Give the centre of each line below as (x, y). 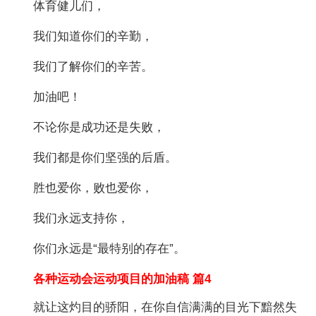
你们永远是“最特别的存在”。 (110, 248)
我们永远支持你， (81, 218)
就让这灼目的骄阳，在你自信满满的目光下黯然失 (165, 307)
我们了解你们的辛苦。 (93, 66)
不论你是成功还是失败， (99, 127)
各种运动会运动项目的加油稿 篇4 (110, 279)
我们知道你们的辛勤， (93, 36)
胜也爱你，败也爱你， (93, 188)
